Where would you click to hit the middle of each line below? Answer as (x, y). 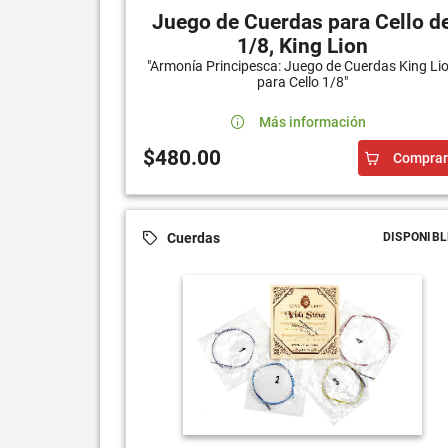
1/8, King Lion (302, 46)
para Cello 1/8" (302, 82)
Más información (313, 122)
